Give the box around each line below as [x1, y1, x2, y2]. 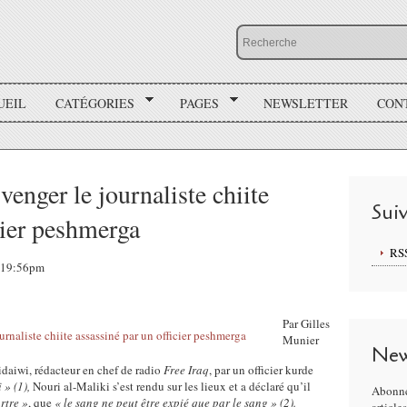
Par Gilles [283, 315, 330, 332]
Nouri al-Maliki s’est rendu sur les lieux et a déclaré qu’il [33, 378, 311, 394]
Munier [283, 332, 319, 348]
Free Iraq [164, 362, 209, 378]
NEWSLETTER [263, 94, 348, 112]
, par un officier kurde [209, 362, 313, 378]
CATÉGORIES [55, 94, 134, 112]
